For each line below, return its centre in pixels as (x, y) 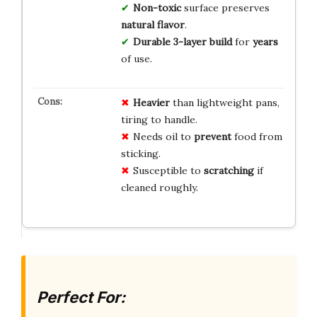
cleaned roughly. (159, 188)
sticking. (140, 154)
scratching (229, 171)
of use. (136, 59)
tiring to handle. (159, 120)
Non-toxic (157, 8)
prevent (212, 137)
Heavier (151, 103)
